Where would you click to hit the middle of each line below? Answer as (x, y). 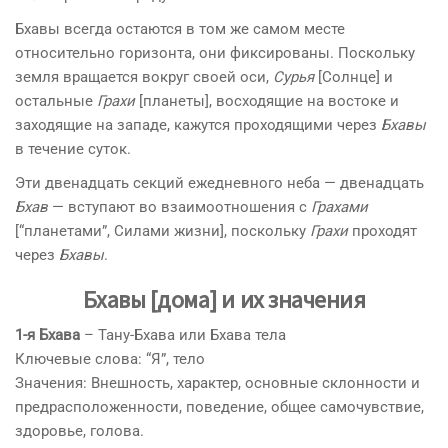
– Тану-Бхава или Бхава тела (183, 334)
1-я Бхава (47, 334)
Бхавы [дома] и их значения (224, 299)
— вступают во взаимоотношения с (179, 206)
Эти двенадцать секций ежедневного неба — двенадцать (219, 182)
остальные (56, 100)
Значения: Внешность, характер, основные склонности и (217, 382)
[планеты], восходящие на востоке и (267, 100)
